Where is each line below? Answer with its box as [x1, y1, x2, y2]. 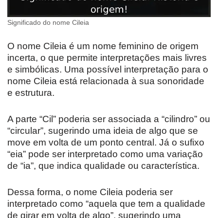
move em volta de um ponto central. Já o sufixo [7, 137, 204, 148]
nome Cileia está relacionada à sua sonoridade [7, 76, 204, 87]
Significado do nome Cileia [7, 19, 89, 27]
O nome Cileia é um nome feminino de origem [7, 41, 199, 52]
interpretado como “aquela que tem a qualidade [7, 199, 205, 209]
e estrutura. [7, 88, 54, 98]
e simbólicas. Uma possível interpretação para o [7, 64, 208, 75]
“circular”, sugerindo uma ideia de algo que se [7, 126, 198, 136]
